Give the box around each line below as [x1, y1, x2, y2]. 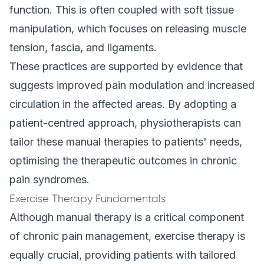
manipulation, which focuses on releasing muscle [9, 22, 246, 35]
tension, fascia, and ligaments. [9, 41, 157, 54]
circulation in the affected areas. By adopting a [9, 98, 236, 110]
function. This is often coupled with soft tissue [9, 4, 234, 16]
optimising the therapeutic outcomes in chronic [9, 154, 237, 167]
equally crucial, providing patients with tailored [9, 249, 236, 261]
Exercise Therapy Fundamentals [9, 193, 166, 204]
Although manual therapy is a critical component [9, 211, 244, 223]
